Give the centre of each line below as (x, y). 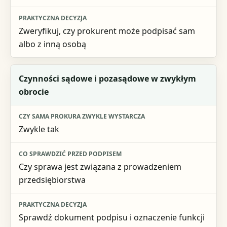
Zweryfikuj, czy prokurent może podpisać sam (107, 31)
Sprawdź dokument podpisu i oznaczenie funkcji (111, 218)
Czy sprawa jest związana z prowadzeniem (100, 166)
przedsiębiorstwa (52, 180)
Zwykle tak (39, 129)
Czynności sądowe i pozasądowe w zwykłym (107, 78)
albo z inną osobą (52, 44)
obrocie (33, 91)
